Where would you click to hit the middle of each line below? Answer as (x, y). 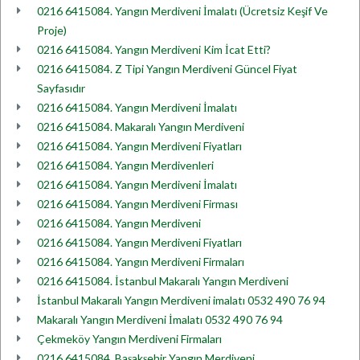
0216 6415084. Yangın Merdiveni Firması (137, 204)
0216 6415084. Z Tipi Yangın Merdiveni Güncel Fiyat (167, 69)
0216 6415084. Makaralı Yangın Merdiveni (141, 127)
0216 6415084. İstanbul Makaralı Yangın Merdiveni (163, 281)
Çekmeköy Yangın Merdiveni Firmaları (129, 339)
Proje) (52, 30)
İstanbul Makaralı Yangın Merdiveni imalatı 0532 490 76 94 (181, 300)
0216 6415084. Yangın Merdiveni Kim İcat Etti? (154, 49)
